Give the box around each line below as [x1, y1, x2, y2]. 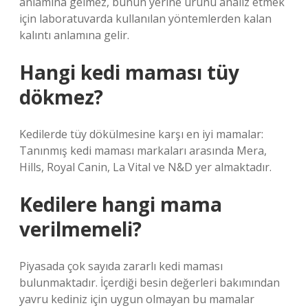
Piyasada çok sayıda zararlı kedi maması [19, 258, 223, 274]
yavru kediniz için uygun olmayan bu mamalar [19, 291, 254, 307]
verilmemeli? [19, 216, 142, 242]
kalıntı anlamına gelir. [19, 27, 129, 43]
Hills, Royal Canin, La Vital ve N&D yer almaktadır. [19, 159, 272, 175]
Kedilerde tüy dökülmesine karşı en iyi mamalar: [19, 126, 263, 142]
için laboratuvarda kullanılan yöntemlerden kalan [19, 11, 272, 26]
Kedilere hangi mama [19, 191, 222, 217]
